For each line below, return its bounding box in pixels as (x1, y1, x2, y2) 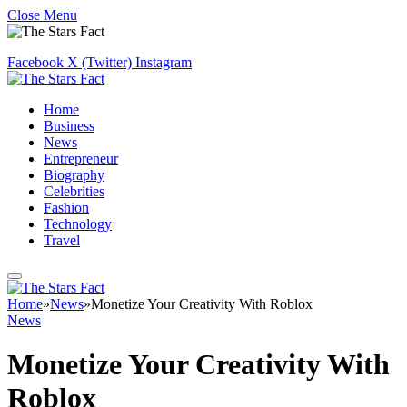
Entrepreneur (44, 151, 118, 166)
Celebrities (44, 184, 104, 199)
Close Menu (7, 7, 77, 23)
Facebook (7, 55, 64, 70)
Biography (44, 167, 104, 183)
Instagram (135, 55, 192, 70)
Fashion (44, 200, 89, 215)
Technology (44, 216, 112, 232)
